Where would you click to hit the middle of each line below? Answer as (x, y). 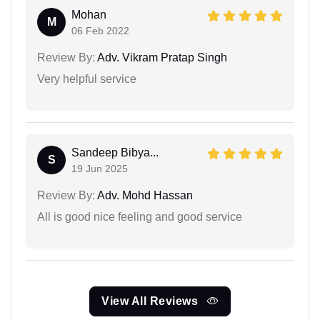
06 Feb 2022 (100, 30)
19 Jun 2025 (100, 168)
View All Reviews (151, 301)
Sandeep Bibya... (115, 152)
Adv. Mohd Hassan (144, 195)
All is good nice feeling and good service (140, 216)
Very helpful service (87, 79)
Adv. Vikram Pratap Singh (161, 57)
